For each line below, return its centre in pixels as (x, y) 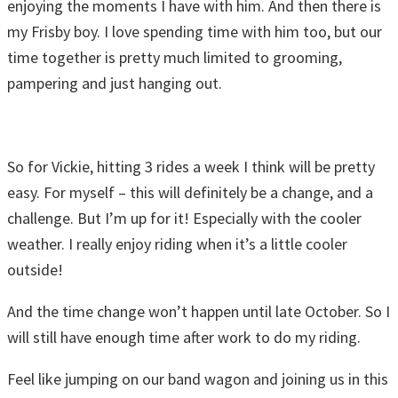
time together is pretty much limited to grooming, (175, 58)
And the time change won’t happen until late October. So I (199, 312)
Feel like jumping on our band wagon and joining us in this (198, 379)
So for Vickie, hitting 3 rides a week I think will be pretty (191, 167)
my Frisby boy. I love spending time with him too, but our (195, 32)
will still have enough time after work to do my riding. (184, 338)
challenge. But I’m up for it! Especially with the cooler (184, 219)
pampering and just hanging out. (115, 84)
